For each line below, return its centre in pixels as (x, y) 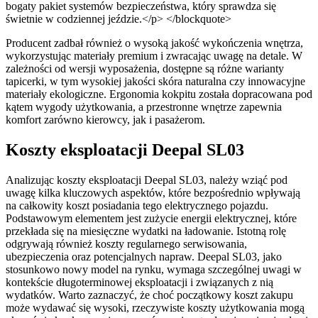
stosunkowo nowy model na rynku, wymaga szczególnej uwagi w (154, 269)
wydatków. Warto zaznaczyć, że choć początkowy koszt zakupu (149, 295)
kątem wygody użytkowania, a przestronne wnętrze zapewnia (144, 106)
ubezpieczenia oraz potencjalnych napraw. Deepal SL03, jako (144, 256)
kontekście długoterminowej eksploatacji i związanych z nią (139, 282)
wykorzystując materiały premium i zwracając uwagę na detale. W (154, 55)
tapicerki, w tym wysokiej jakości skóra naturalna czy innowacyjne (155, 81)
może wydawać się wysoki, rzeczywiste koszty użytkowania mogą (155, 307)
